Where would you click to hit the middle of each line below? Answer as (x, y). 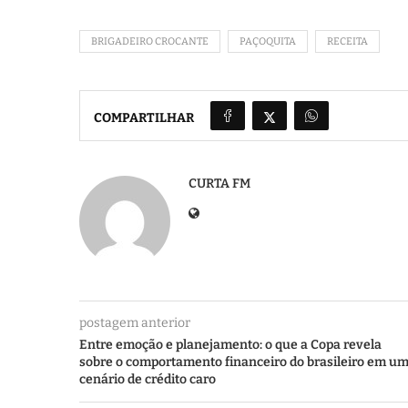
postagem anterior (135, 323)
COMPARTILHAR (144, 117)
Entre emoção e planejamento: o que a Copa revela (230, 345)
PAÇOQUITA (268, 41)
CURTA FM (219, 184)
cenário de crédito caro (148, 379)
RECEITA (347, 41)
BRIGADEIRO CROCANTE (150, 41)
